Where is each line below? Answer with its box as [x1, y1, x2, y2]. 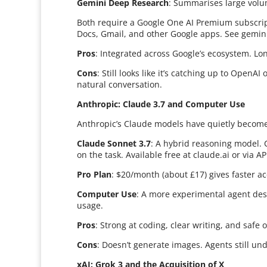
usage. [77, 200, 104, 211]
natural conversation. [77, 79, 163, 90]
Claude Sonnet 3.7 [77, 138, 151, 149]
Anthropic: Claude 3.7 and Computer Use [77, 98, 246, 110]
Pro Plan [77, 169, 112, 180]
